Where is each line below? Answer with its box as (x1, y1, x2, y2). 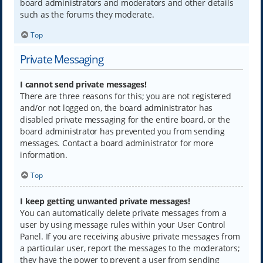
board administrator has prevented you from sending (19, 125, 225, 137)
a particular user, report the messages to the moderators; (19, 242, 240, 254)
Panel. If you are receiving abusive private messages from (19, 231, 240, 242)
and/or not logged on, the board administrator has (19, 102, 213, 113)
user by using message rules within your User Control (19, 219, 225, 231)
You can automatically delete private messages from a (19, 207, 227, 219)
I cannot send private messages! (19, 78, 147, 90)
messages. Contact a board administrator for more (19, 137, 214, 149)
